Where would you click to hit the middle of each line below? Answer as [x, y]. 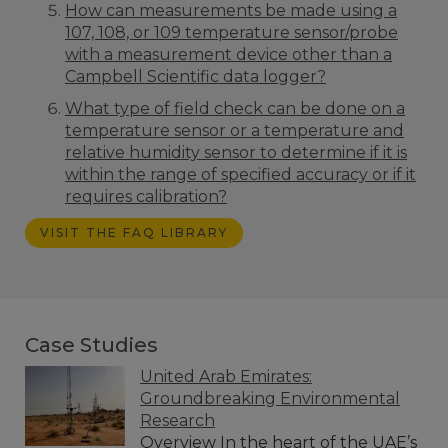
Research [177, 420]
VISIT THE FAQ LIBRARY [134, 232]
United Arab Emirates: [226, 376]
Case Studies [91, 344]
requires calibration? [146, 196]
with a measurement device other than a [228, 54]
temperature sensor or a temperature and [234, 130]
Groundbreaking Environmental [270, 398]
